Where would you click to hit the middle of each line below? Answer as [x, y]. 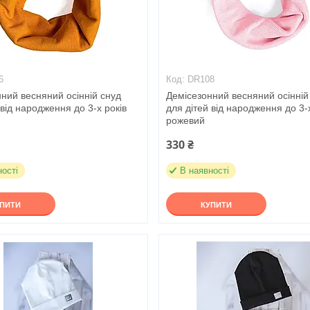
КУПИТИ [217, 205]
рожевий [186, 120]
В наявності [205, 171]
